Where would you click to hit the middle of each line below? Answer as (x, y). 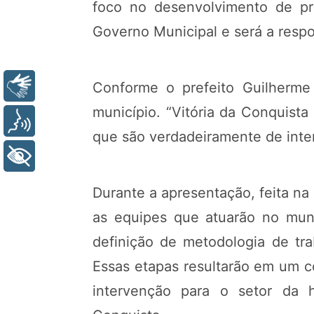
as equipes (130, 217)
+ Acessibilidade (89, 157)
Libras (62, 87)
